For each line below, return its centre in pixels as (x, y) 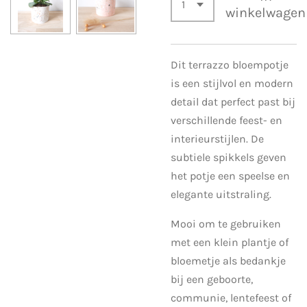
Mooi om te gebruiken (226, 223)
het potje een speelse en (230, 175)
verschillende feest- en (226, 120)
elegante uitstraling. (221, 194)
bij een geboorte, (212, 279)
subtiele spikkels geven (229, 157)
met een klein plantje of (230, 242)
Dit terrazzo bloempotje (230, 64)
